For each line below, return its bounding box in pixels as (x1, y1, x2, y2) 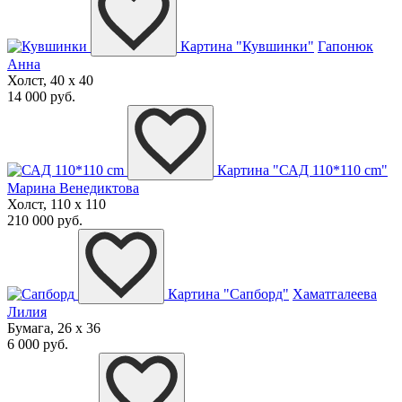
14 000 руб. (7, 88, 75, 104)
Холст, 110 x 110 (7, 196, 106, 212)
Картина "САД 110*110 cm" (217, 162, 388, 178)
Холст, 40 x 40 (7, 72, 93, 88)
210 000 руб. (7, 212, 83, 228)
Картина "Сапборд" (168, 285, 289, 301)
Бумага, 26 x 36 (7, 319, 100, 336)
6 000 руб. (7, 336, 68, 352)
